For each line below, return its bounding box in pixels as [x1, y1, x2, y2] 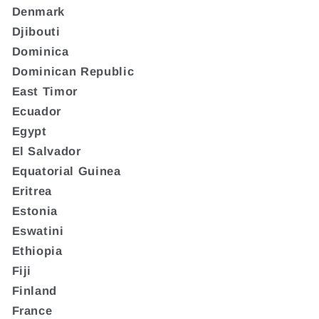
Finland [11, 283, 58, 297]
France [11, 303, 53, 317]
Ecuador [11, 104, 62, 117]
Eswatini [11, 224, 64, 237]
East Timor [11, 84, 78, 98]
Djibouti [11, 24, 61, 38]
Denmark [11, 4, 66, 18]
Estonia [11, 204, 58, 217]
